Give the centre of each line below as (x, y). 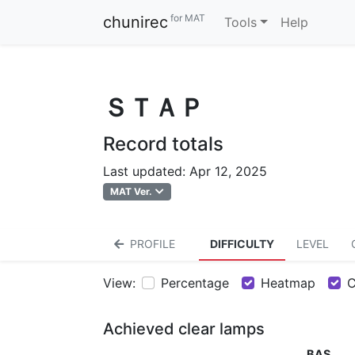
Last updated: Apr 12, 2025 (185, 171)
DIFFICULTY (242, 244)
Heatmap (288, 283)
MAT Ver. (132, 191)
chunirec (136, 22)
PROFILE (153, 244)
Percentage (195, 283)
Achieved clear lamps (184, 329)
